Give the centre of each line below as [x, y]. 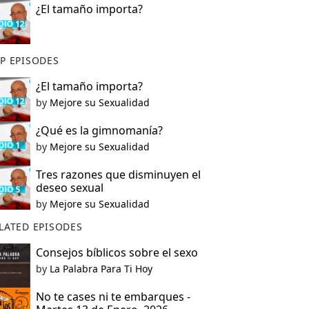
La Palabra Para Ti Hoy [101, 269]
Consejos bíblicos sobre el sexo [117, 252]
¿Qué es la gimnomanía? [99, 130]
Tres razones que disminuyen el [118, 175]
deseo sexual [69, 188]
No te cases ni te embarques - [113, 297]
